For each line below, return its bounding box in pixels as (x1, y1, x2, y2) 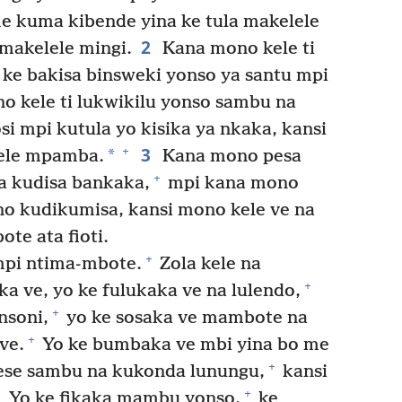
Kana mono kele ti (157, 38, 315, 59)
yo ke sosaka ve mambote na (61, 307, 308, 328)
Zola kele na (154, 253, 261, 275)
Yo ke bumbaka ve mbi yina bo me (38, 334, 329, 355)
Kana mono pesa (157, 145, 301, 167)
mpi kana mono (163, 172, 299, 194)
